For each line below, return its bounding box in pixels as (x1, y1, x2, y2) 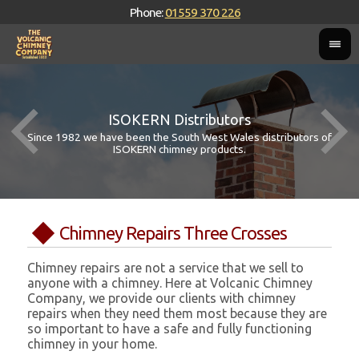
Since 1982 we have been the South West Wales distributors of (27, 131, 332, 143)
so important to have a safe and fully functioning (27, 321, 313, 337)
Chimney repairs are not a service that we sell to (27, 260, 305, 276)
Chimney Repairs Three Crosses (59, 223, 288, 244)
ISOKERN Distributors (108, 111, 251, 127)
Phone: (129, 5, 165, 19)
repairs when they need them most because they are (27, 306, 328, 321)
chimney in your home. (27, 337, 158, 352)
